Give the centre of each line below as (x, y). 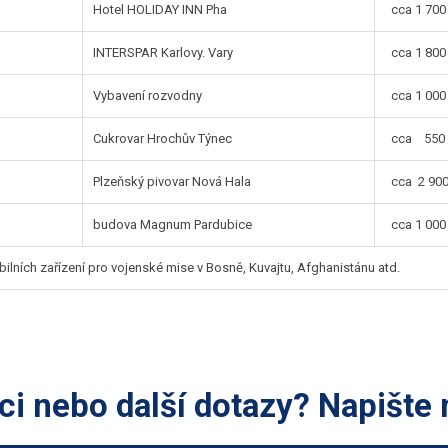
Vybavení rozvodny (148, 95)
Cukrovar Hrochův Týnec (163, 138)
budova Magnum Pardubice (173, 224)
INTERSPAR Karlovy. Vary (163, 52)
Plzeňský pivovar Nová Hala (172, 181)
